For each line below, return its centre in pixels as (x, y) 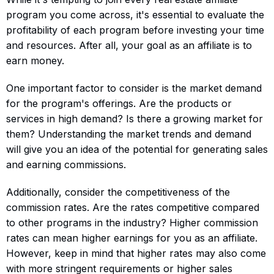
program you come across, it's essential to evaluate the (135, 14)
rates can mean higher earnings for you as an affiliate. (132, 238)
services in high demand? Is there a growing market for (135, 118)
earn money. (35, 60)
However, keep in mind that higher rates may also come (136, 253)
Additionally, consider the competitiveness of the (118, 192)
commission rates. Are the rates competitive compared (133, 207)
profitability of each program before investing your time (135, 30)
